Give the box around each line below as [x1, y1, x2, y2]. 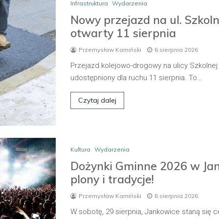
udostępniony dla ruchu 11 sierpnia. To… [70, 73, 202, 82]
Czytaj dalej [78, 95, 116, 105]
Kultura [70, 145, 90, 153]
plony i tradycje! [70, 172, 154, 186]
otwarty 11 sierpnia [70, 25, 176, 40]
